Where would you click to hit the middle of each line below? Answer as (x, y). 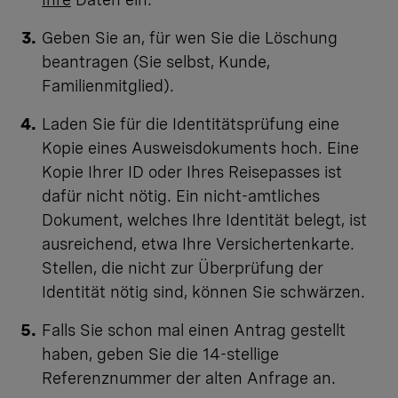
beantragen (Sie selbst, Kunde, (156, 62)
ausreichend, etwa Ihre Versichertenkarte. (198, 244)
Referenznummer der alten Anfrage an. (191, 378)
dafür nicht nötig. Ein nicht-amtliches (181, 196)
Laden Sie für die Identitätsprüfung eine (191, 124)
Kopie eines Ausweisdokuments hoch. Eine (200, 148)
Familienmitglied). (110, 86)
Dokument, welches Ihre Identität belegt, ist (204, 220)
